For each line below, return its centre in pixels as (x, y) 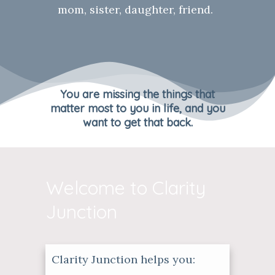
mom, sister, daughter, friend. (135, 10)
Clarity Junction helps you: (123, 259)
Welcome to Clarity (126, 188)
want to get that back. (137, 122)
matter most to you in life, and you (137, 108)
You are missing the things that (137, 94)
